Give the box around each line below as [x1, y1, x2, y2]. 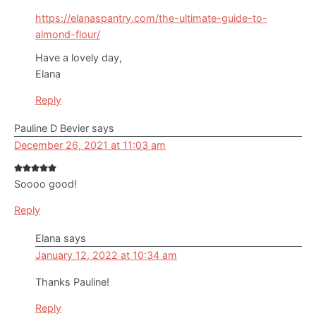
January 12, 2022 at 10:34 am [35, 248, 177, 261]
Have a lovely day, [35, 51, 122, 63]
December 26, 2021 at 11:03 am [14, 138, 166, 151]
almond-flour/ [35, 28, 100, 40]
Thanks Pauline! [35, 275, 109, 288]
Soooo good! [14, 177, 77, 190]
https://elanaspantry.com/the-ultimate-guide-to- [35, 11, 267, 24]
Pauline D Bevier [14, 121, 89, 134]
